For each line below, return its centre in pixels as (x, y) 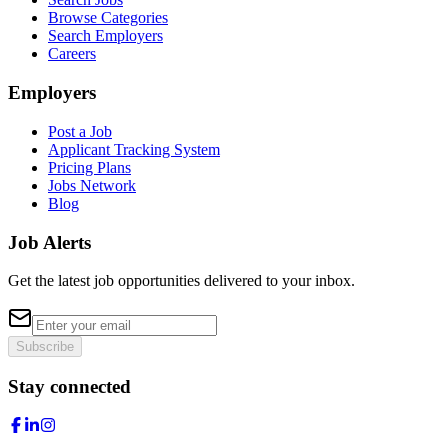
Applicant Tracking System (134, 149)
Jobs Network (92, 185)
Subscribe (45, 347)
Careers (72, 54)
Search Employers (105, 36)
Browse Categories (108, 18)
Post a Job (80, 131)
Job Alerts (49, 242)
